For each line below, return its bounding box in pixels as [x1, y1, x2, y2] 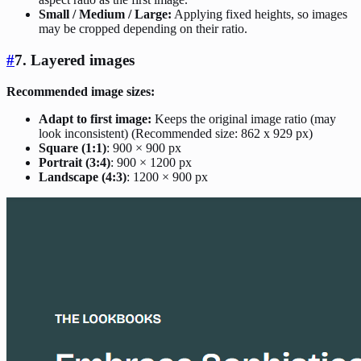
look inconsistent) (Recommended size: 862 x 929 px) [39, 126, 313, 140]
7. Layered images [15, 51, 135, 68]
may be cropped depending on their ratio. [39, 22, 247, 36]
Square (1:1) [39, 140, 106, 155]
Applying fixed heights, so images [172, 7, 347, 22]
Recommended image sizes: [6, 84, 155, 98]
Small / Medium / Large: [39, 7, 172, 22]
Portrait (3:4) [39, 155, 110, 169]
